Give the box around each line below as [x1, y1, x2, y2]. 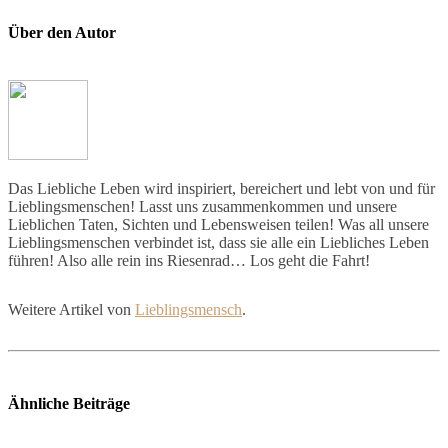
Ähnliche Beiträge [8, 394, 130, 412]
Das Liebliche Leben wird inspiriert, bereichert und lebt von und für [8, 179, 435, 197]
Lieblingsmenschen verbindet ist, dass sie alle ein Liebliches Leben [8, 233, 429, 251]
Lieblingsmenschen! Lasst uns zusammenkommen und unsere [8, 197, 397, 215]
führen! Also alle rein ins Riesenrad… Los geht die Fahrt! [8, 251, 370, 269]
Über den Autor [8, 23, 116, 41]
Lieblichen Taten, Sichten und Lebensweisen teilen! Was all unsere [8, 215, 429, 233]
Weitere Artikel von [8, 300, 135, 318]
